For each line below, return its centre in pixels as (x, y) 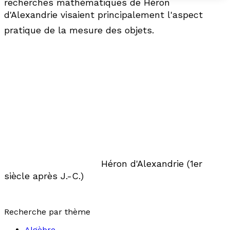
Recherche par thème (47, 212)
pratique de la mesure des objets (78, 30)
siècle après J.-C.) (44, 176)
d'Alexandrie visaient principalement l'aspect (103, 15)
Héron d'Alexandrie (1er (150, 164)
